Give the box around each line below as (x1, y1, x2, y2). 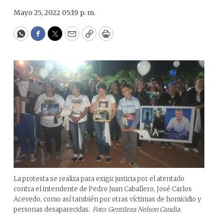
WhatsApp (20, 32, 66, 44)
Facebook (37, 32, 78, 44)
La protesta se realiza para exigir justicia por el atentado (14, 174, 184, 183)
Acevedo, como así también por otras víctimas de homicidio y (14, 195, 201, 203)
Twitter (54, 32, 87, 44)
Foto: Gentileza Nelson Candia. (92, 205, 182, 214)
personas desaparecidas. (14, 205, 90, 214)
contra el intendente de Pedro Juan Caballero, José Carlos (14, 184, 192, 193)
